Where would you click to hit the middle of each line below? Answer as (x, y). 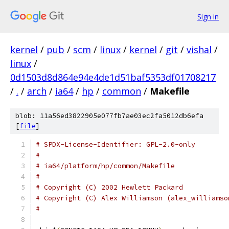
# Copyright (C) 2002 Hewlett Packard (109, 187)
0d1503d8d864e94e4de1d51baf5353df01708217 (113, 77)
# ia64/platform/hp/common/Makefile (105, 166)
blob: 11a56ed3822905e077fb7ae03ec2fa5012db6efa (109, 116)
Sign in (208, 16)
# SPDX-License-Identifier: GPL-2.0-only (116, 144)
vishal (199, 50)
